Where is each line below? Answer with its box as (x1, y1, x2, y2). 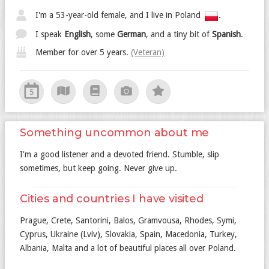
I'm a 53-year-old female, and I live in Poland (33, 10, 204, 20)
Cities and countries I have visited (20, 192, 204, 205)
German (117, 29, 147, 39)
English (64, 29, 91, 39)
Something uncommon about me (20, 125, 210, 139)
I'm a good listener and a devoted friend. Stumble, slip (20, 149, 219, 159)
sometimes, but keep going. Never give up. (20, 163, 177, 173)
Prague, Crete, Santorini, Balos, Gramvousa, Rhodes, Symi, (20, 215, 237, 225)
